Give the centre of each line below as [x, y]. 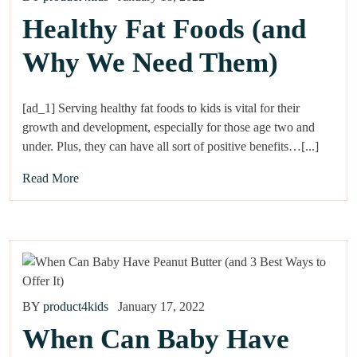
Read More [51, 178]
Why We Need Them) [150, 62]
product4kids [76, 306]
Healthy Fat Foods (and [164, 29]
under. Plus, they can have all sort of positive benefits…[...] [171, 146]
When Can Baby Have [156, 339]
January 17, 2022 [161, 306]
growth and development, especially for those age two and [169, 127]
